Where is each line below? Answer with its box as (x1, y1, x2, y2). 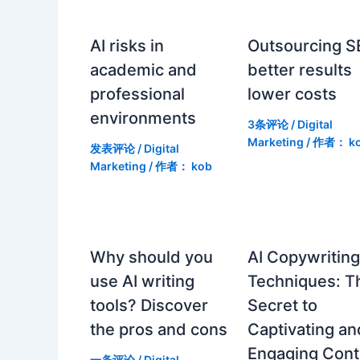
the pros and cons (90, 319, 227, 339)
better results (247, 59, 353, 80)
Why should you (90, 247, 213, 267)
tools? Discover (90, 295, 208, 315)
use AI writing (90, 271, 194, 291)
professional (90, 84, 185, 104)
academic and (90, 59, 197, 80)
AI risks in (90, 35, 164, 55)
